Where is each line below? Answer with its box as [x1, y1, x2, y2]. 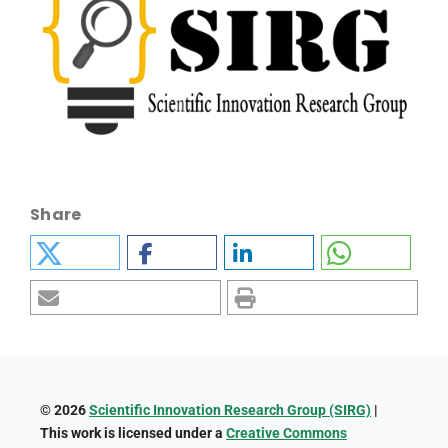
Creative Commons [225, 424, 347, 441]
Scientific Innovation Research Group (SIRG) [88, 401, 371, 418]
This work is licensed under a [39, 424, 226, 441]
